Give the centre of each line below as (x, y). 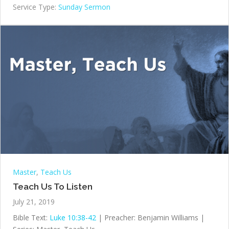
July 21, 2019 (34, 202)
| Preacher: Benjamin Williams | (150, 218)
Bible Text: (31, 218)
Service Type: (35, 7)
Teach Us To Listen (53, 187)
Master (25, 172)
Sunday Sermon (84, 7)
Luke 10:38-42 (73, 218)
